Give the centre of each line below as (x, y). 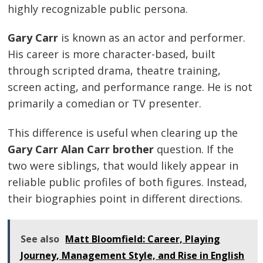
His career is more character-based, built (112, 54)
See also (40, 239)
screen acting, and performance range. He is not (130, 87)
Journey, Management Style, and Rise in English (133, 255)
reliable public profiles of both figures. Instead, (128, 182)
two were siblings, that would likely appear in (123, 165)
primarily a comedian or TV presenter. (105, 104)
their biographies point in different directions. (125, 198)
